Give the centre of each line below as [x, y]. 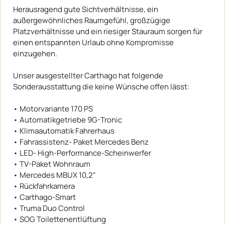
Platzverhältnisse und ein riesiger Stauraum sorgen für [108, 31]
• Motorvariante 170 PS [53, 108]
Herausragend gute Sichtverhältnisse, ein [86, 9]
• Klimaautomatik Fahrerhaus [64, 131]
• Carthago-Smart [44, 197]
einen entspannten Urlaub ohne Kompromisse [93, 42]
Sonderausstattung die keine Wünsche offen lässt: [101, 86]
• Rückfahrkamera [44, 186]
